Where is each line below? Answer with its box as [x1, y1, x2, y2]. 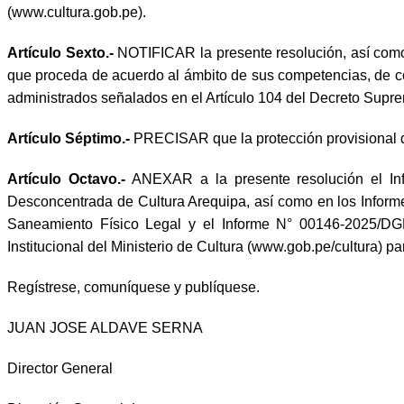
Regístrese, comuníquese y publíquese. [7, 280, 260, 296]
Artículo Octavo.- [7, 171, 133, 188]
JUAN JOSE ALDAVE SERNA [7, 320, 203, 336]
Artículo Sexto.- [7, 45, 118, 61]
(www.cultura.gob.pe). [7, 5, 146, 21]
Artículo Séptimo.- [7, 131, 133, 147]
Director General [7, 361, 113, 377]
